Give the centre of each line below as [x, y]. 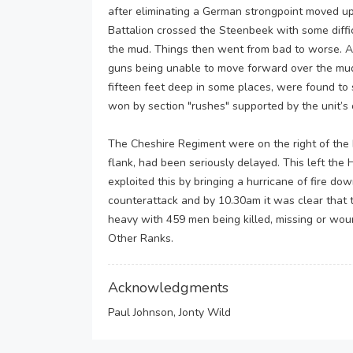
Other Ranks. [141, 238]
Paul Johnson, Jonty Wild [169, 312]
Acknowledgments [168, 288]
